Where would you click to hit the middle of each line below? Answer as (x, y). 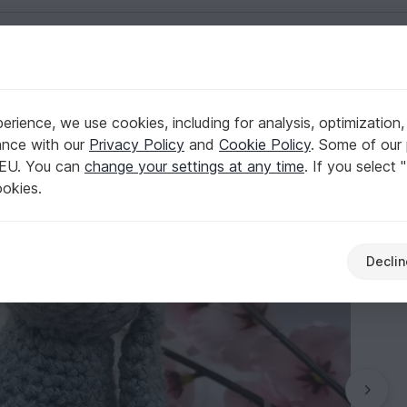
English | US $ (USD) (343, 76)
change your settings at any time (194, 166)
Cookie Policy (265, 144)
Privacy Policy (137, 144)
